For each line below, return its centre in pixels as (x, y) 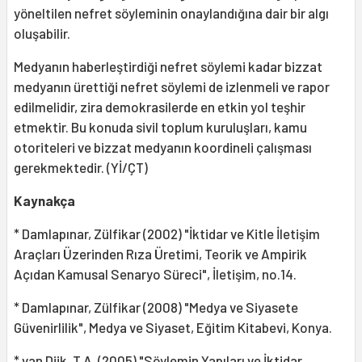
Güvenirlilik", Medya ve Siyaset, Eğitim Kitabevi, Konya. (173, 327)
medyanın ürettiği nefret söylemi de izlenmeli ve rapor (172, 86)
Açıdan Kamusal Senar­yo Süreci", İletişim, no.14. (155, 274)
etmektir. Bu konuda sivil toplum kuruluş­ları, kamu (160, 126)
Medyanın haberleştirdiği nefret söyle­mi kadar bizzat (168, 66)
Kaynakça (44, 200)
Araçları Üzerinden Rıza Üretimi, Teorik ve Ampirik (160, 253)
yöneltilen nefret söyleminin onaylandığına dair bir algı (171, 13)
